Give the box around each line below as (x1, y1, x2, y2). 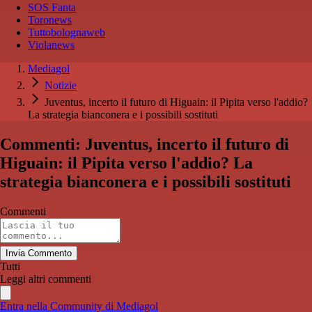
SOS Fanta (28, 1, 76, 14)
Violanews (28, 39, 75, 52)
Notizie (45, 79, 77, 92)
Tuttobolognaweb (28, 26, 105, 39)
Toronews (28, 14, 72, 26)
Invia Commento (6, 248, 72, 259)
